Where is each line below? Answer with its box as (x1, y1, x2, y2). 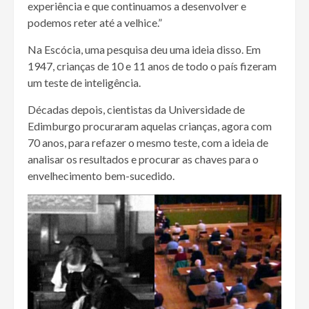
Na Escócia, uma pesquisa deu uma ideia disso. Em (28, 42, 261, 56)
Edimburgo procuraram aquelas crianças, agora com (28, 119, 272, 132)
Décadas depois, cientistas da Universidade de (28, 102, 245, 116)
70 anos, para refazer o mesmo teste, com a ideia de (28, 135, 268, 149)
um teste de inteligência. (28, 75, 141, 89)
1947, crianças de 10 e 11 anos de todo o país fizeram (28, 59, 277, 72)
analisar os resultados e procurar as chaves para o (28, 152, 259, 166)
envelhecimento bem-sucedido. (28, 168, 175, 182)
